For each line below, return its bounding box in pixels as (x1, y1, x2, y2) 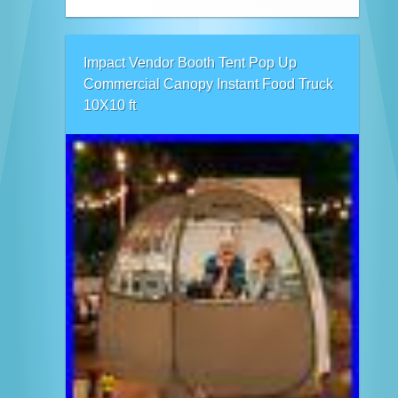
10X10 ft (84, 97, 136, 113)
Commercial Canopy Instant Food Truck (84, 76, 333, 92)
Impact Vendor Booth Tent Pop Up (84, 54, 297, 70)
